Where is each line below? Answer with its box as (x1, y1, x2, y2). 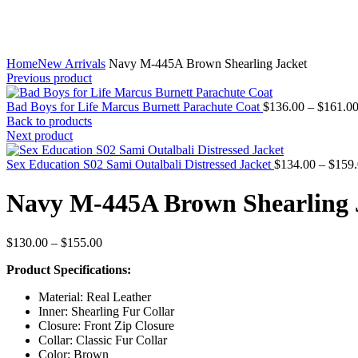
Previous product (6, 71, 92, 85)
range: (101, 249, 133, 263)
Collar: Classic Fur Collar (38, 332, 167, 347)
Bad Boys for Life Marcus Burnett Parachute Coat (6, 100, 263, 113)
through (101, 277, 141, 292)
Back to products (6, 114, 92, 128)
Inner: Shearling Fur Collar (38, 304, 174, 318)
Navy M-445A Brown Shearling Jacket (105, 57, 307, 70)
